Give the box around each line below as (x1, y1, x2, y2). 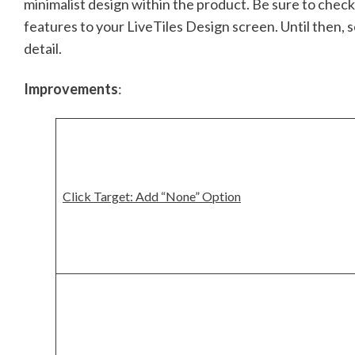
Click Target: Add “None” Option (63, 189, 241, 204)
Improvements (24, 79, 118, 97)
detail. (24, 39, 62, 57)
